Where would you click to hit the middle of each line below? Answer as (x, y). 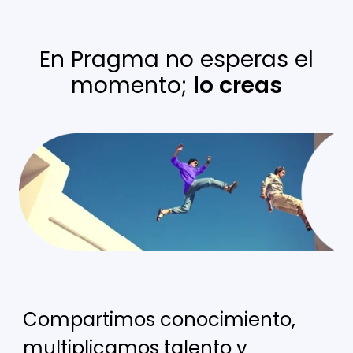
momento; (132, 86)
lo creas (238, 86)
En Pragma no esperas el (176, 60)
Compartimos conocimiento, (159, 320)
